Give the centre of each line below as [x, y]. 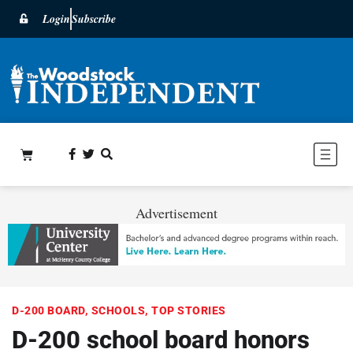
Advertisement [176, 212]
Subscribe [94, 19]
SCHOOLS [118, 310]
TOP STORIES [189, 310]
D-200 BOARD [48, 310]
